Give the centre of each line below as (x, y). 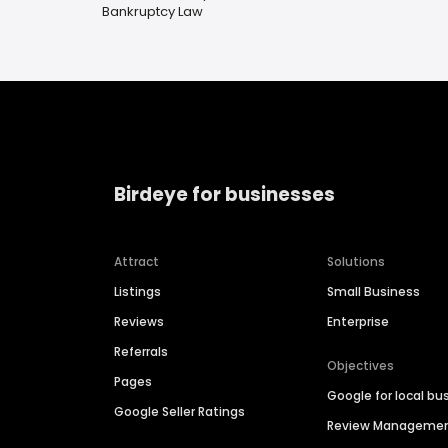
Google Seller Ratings (179, 412)
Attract (136, 262)
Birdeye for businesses (224, 194)
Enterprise (358, 322)
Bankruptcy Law (152, 11)
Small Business (374, 292)
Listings (137, 292)
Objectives (361, 366)
